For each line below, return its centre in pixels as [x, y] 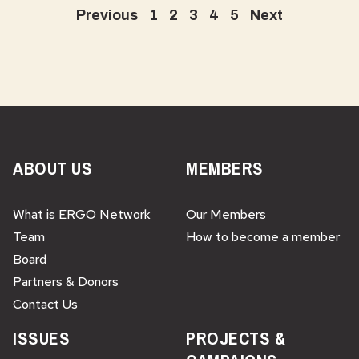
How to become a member [263, 237]
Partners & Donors [66, 282]
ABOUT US [53, 168]
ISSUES [42, 338]
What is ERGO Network [82, 214]
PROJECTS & [236, 338]
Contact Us [45, 304]
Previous [107, 15]
